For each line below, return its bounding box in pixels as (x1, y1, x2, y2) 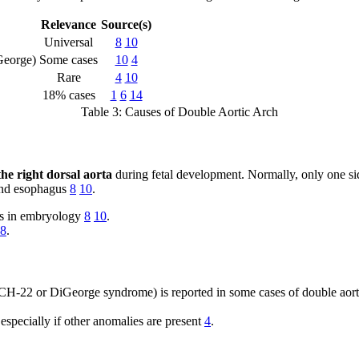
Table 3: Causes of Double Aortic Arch (81, 105, 278, 119)
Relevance (41, 18, 96, 32)
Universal (44, 35, 93, 50)
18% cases (42, 88, 95, 103)
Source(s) (101, 18, 151, 32)
